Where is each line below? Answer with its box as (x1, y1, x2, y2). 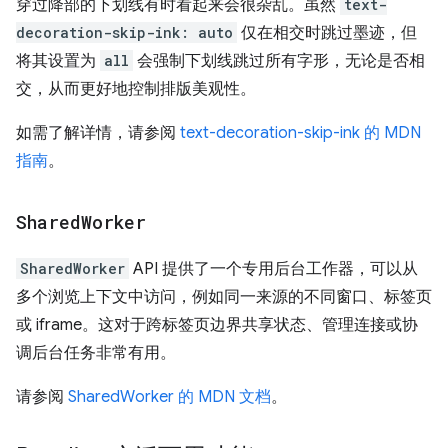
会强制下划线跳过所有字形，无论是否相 (133, 51, 425, 71)
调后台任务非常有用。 (16, 343, 176, 363)
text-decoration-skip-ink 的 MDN (180, 123, 421, 143)
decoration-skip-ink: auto (16, 23, 233, 42)
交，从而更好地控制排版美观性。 (16, 79, 256, 99)
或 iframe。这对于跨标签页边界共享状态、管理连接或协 (16, 315, 418, 335)
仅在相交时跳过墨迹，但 (237, 23, 417, 43)
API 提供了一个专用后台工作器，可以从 (129, 259, 418, 279)
